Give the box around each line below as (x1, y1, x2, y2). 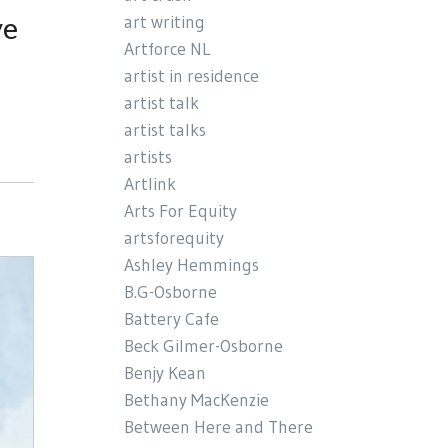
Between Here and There (124, 415, 314, 438)
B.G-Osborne (124, 280, 218, 303)
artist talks (124, 118, 207, 141)
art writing (124, 10, 206, 33)
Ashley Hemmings (124, 253, 260, 276)
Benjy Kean (124, 361, 207, 384)
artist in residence (124, 64, 260, 87)
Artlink (124, 172, 177, 195)
